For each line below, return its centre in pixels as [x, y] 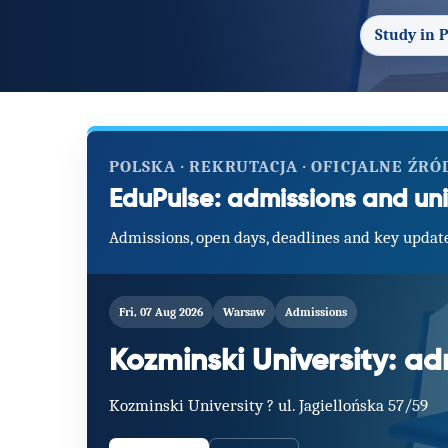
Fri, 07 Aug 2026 [161, 312]
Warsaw [244, 312]
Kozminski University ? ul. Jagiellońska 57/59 [268, 405]
